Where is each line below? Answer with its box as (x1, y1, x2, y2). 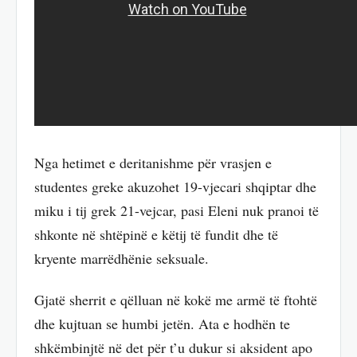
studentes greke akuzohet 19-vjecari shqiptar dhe (34, 176, 316, 196)
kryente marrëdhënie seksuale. (34, 248, 209, 268)
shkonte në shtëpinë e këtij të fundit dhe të (34, 224, 278, 244)
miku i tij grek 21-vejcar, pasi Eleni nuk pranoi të (34, 200, 319, 220)
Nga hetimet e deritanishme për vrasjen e (34, 152, 272, 172)
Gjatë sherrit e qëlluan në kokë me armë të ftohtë (34, 290, 317, 310)
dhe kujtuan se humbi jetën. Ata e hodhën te (34, 314, 290, 334)
